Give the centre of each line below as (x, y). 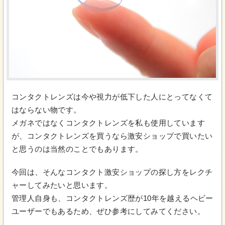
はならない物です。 (46, 110)
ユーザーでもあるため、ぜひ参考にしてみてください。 (108, 211)
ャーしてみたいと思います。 (62, 185)
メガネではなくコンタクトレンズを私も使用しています (108, 123)
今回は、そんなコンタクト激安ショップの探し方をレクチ (112, 172)
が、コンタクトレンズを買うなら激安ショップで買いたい (112, 136)
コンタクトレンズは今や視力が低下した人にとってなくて (112, 97)
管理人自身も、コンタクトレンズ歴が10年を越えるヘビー (113, 198)
